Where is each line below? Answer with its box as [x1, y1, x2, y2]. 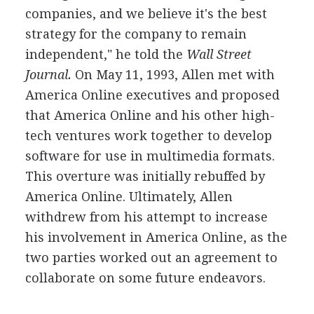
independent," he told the [25, 46, 183, 62]
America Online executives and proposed [25, 87, 280, 102]
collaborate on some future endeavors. [25, 270, 266, 285]
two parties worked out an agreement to [25, 250, 278, 265]
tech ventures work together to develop [25, 128, 272, 143]
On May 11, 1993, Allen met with [71, 67, 275, 82]
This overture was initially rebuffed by [25, 168, 265, 184]
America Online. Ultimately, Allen [25, 189, 233, 204]
